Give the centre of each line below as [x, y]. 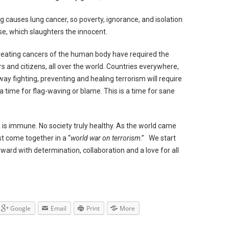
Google [21, 208]
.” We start [158, 138]
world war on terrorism [106, 138]
